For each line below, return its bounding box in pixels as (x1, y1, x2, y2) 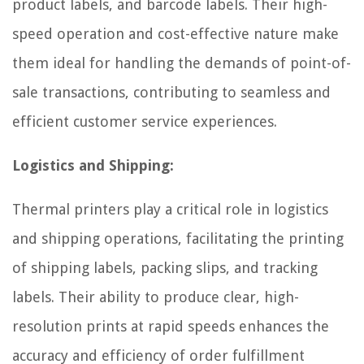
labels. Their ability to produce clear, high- (12, 288, 299, 305)
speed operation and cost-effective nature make (12, 24, 339, 42)
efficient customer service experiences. (12, 112, 277, 130)
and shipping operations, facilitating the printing (12, 229, 344, 247)
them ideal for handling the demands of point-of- (12, 54, 351, 71)
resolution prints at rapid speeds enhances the (12, 317, 329, 335)
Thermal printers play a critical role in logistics (12, 200, 328, 218)
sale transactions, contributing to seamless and (12, 83, 331, 101)
